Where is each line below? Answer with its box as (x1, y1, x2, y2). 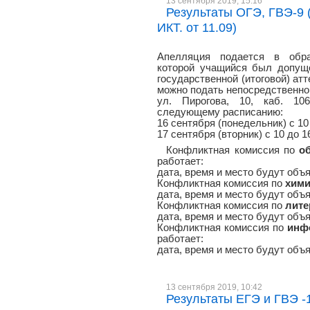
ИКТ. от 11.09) (157, 20, 237, 35)
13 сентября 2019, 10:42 (166, 282, 263, 291)
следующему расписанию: (157, 107, 283, 118)
